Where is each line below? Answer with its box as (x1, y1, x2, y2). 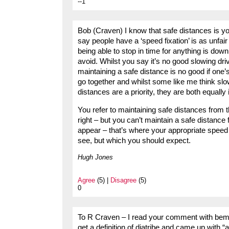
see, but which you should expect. (78, 136, 191, 145)
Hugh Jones (78, 153, 113, 161)
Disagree (110, 176, 136, 184)
